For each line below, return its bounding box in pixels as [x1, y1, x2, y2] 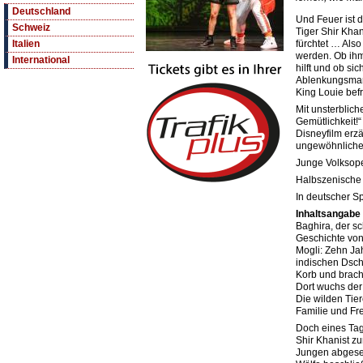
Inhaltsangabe [296, 208, 361, 220]
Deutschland [12, 6, 70, 18]
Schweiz [12, 22, 50, 34]
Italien [12, 38, 40, 50]
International [12, 54, 70, 66]
